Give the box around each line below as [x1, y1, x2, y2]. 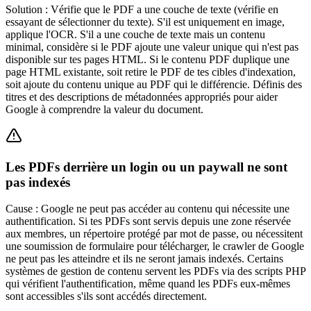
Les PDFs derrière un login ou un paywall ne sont [6, 159, 287, 174]
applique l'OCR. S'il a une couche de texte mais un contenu [6, 28, 265, 40]
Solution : [6, 3, 48, 15]
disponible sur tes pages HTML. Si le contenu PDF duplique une [6, 53, 289, 65]
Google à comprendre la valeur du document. [6, 103, 203, 115]
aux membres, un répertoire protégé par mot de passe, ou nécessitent [6, 228, 303, 240]
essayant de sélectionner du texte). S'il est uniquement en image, [6, 16, 285, 28]
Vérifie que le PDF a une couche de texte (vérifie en [51, 3, 278, 15]
